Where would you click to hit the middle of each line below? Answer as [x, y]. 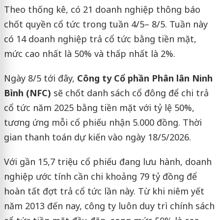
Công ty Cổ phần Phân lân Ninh [145, 78]
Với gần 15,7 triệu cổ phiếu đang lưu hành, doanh [108, 162]
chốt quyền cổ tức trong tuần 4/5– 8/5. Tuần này [106, 24]
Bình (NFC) [28, 93]
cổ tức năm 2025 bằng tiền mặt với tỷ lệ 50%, [99, 108]
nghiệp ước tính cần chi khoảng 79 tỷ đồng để [100, 176]
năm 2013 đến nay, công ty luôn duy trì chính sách [109, 206]
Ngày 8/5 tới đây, [40, 78]
